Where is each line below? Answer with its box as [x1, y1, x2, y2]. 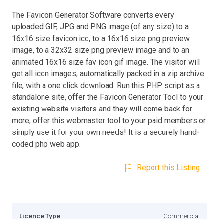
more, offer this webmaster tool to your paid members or [12, 115, 206, 125]
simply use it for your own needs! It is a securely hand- [12, 127, 199, 137]
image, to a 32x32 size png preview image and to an [12, 45, 189, 55]
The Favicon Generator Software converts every [12, 10, 174, 20]
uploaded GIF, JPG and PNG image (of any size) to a [12, 22, 189, 31]
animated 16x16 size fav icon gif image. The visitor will [12, 57, 200, 66]
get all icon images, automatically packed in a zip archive [12, 68, 204, 78]
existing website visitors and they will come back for [12, 104, 192, 113]
